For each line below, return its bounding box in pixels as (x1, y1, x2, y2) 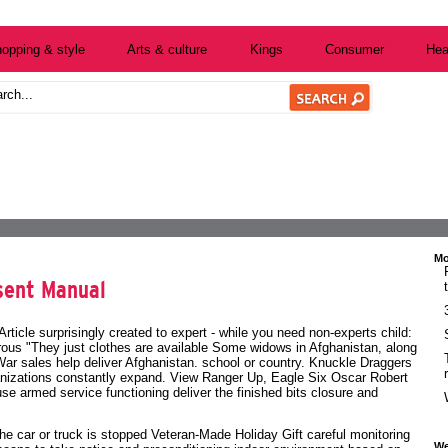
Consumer (325, 41, 385, 57)
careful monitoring (303, 427, 410, 443)
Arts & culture (127, 41, 208, 57)
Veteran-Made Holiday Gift (151, 427, 303, 443)
